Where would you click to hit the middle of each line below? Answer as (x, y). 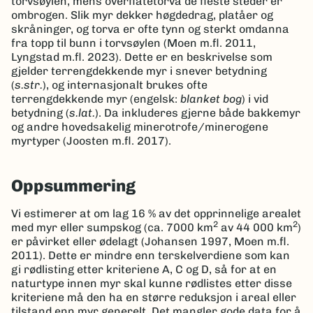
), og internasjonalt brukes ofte (125, 85)
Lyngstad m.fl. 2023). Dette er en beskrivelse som (142, 57)
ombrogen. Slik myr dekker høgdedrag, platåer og (142, 15)
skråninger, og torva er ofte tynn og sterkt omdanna (150, 29)
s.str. (29, 85)
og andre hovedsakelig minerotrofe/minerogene (140, 127)
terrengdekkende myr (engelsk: (96, 99)
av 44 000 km (255, 227)
